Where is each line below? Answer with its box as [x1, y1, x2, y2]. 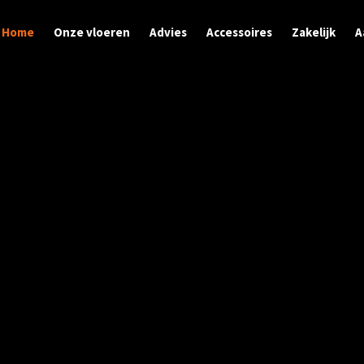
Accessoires [206, 24, 272, 40]
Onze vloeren [54, 24, 130, 40]
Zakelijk [292, 24, 336, 40]
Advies [149, 24, 187, 40]
